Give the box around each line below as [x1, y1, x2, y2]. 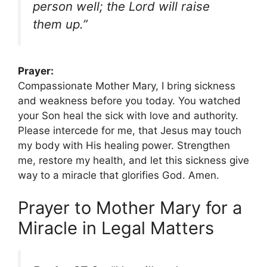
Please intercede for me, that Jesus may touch [18, 124, 241, 136]
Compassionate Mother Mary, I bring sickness [18, 79, 235, 92]
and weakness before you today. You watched [18, 94, 241, 107]
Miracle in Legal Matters [18, 218, 214, 239]
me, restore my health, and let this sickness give [18, 154, 249, 166]
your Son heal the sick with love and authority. [18, 109, 238, 122]
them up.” [33, 17, 88, 32]
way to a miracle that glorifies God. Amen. [18, 169, 219, 181]
